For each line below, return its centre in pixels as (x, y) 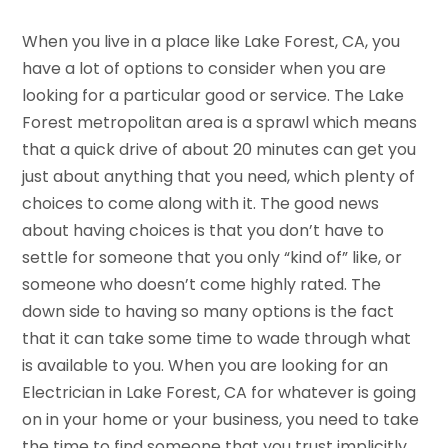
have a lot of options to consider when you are (204, 68)
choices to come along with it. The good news (201, 203)
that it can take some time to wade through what (217, 338)
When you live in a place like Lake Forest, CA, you (211, 41)
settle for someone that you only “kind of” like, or (212, 257)
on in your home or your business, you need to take (221, 419)
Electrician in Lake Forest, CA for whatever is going (219, 392)
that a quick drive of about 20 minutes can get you (219, 149)
